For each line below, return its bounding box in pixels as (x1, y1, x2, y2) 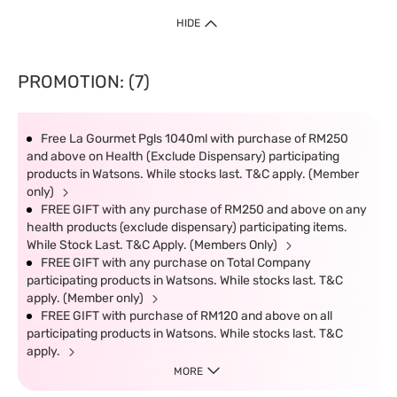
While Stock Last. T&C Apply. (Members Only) (27, 237, 280, 253)
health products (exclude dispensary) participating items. (27, 220, 347, 235)
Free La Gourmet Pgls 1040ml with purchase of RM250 (41, 131, 348, 146)
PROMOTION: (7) (18, 71, 150, 92)
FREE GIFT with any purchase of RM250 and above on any (41, 202, 367, 217)
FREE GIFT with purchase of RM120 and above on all (41, 308, 332, 323)
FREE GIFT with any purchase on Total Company (41, 255, 311, 270)
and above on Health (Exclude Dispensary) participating (27, 149, 339, 164)
